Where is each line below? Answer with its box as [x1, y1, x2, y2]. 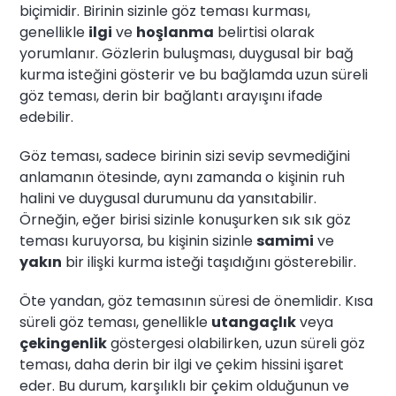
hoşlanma [136, 22, 215, 43]
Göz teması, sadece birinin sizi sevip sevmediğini [19, 146, 351, 167]
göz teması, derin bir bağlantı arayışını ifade [19, 86, 324, 107]
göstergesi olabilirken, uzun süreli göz [107, 333, 366, 354]
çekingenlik [19, 333, 108, 354]
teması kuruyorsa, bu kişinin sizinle [19, 231, 257, 252]
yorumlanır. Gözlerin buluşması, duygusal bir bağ [19, 43, 354, 65]
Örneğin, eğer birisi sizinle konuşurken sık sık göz [19, 209, 352, 231]
